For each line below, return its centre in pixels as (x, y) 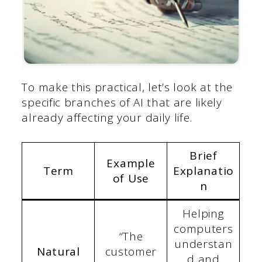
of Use (131, 178)
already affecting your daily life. (107, 118)
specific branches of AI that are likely (122, 103)
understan (204, 244)
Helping (204, 213)
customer (131, 251)
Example (131, 163)
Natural (58, 251)
